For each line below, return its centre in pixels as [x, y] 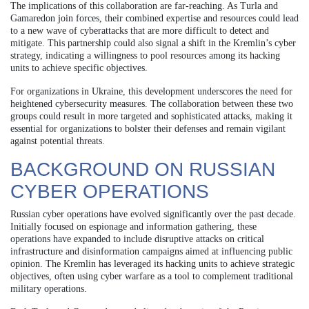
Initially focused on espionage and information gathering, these [133, 226]
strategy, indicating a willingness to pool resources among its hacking [145, 55]
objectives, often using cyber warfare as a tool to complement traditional [152, 276]
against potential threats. [58, 141]
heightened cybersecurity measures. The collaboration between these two [152, 103]
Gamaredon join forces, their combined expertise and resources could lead [154, 18]
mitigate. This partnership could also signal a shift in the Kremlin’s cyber [153, 43]
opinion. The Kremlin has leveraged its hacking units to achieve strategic [152, 263]
